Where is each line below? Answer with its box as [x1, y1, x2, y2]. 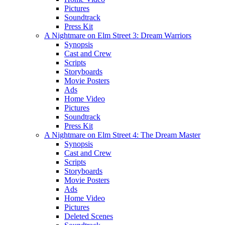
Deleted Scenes [64, 212, 113, 220]
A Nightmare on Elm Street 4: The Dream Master [44, 131, 200, 139]
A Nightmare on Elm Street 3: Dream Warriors [44, 31, 191, 40]
